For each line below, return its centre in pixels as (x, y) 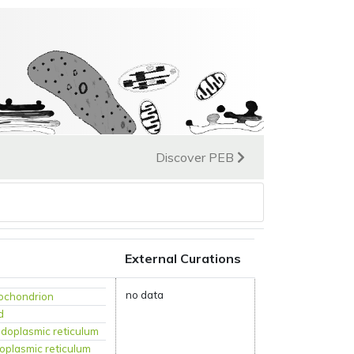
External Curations (183, 258)
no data (145, 295)
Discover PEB (196, 157)
